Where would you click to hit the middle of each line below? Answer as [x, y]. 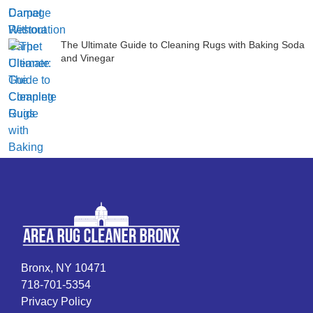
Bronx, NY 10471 [64, 268]
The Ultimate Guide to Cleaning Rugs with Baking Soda [183, 45]
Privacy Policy [56, 301]
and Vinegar [88, 58]
